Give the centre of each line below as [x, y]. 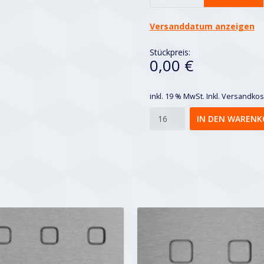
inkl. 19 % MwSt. [177, 96]
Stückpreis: [170, 52]
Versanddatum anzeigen [202, 26]
